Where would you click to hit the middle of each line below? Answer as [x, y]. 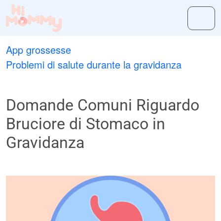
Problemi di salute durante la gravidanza [94, 64]
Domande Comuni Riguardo [103, 105]
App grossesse [38, 50]
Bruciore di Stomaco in [86, 124]
